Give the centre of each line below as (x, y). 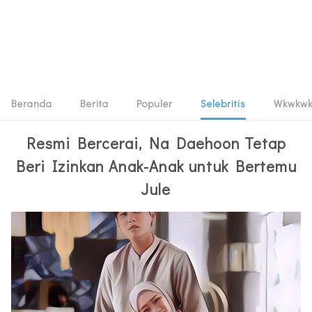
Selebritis (223, 103)
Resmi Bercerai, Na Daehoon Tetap (156, 143)
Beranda (32, 103)
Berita (94, 103)
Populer (155, 103)
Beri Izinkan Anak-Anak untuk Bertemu (156, 166)
